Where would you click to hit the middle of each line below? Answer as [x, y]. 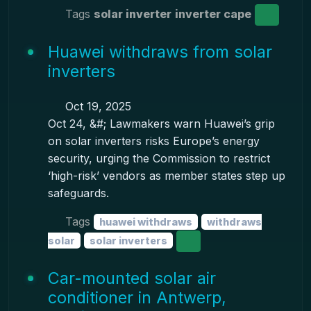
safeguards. [78, 193]
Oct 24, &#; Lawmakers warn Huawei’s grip [161, 124]
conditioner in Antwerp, [137, 297]
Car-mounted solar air [132, 278]
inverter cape [213, 14]
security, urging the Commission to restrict [159, 158]
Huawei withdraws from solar [160, 52]
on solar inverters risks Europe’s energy [153, 141]
